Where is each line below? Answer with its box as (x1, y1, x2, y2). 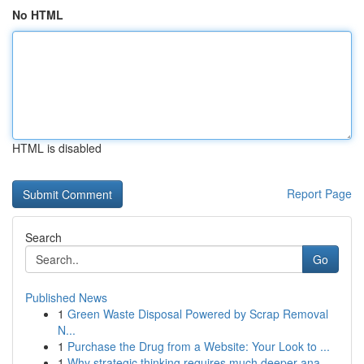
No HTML (12, 6, 63, 23)
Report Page (287, 185, 352, 201)
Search (25, 229, 62, 245)
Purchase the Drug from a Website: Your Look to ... (67, 338, 330, 354)
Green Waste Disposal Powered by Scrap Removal (67, 305, 328, 322)
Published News (25, 289, 107, 305)
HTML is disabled (12, 140, 102, 156)
